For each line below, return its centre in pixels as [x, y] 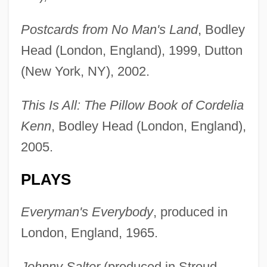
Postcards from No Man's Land [109, 30]
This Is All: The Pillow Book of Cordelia [132, 105]
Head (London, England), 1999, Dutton [131, 51]
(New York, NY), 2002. [85, 72]
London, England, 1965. [89, 233]
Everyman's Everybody [87, 212]
